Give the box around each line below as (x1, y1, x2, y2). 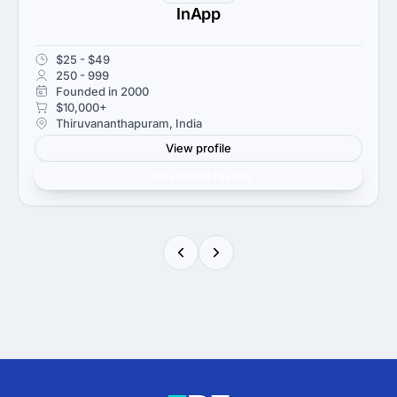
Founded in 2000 (56, 83, 149, 98)
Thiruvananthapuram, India (56, 115, 202, 130)
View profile (166, 140, 231, 155)
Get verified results (146, 167, 251, 183)
